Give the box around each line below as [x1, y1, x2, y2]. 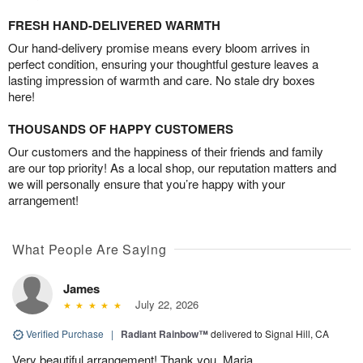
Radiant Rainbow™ [121, 326, 208, 341]
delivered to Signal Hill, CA [211, 326, 329, 340]
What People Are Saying [12, 239, 167, 258]
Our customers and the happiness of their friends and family [8, 142, 323, 160]
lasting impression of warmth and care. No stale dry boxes [8, 70, 315, 88]
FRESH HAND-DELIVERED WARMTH [8, 15, 220, 34]
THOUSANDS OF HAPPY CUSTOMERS [8, 119, 233, 138]
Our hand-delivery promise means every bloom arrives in [8, 38, 310, 56]
